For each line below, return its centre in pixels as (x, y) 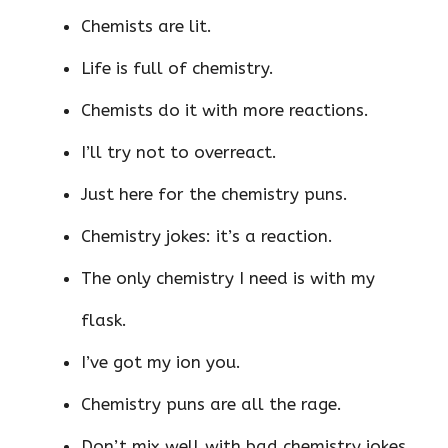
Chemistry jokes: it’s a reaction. (207, 235)
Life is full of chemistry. (177, 67)
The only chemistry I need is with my (228, 277)
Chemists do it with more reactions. (225, 109)
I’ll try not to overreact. (179, 151)
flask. (104, 319)
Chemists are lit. (146, 25)
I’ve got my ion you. (161, 361)
